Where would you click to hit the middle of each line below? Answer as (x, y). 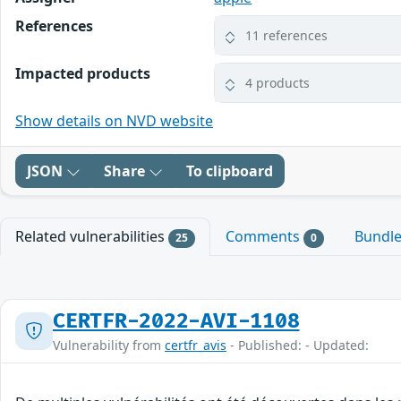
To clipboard (230, 171)
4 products (278, 83)
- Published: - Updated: (298, 345)
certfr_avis (196, 345)
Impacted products (83, 74)
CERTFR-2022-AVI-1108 (176, 321)
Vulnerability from (109, 345)
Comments (264, 237)
